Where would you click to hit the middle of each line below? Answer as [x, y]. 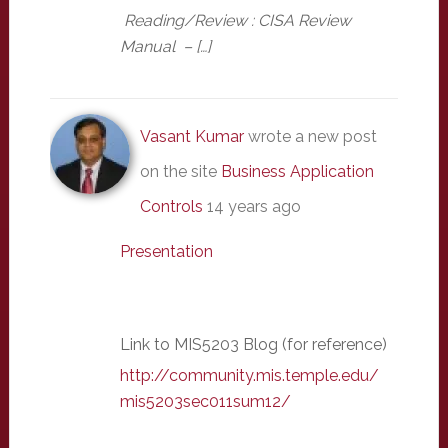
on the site [180, 172]
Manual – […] [165, 47]
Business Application [297, 172]
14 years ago [253, 207]
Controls [171, 207]
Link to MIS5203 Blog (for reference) [253, 345]
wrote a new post [310, 137]
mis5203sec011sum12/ [205, 402]
